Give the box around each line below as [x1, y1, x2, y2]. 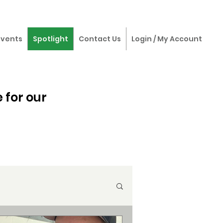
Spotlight [33, 34, 68, 44]
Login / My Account [131, 34, 202, 44]
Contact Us [79, 34, 121, 44]
